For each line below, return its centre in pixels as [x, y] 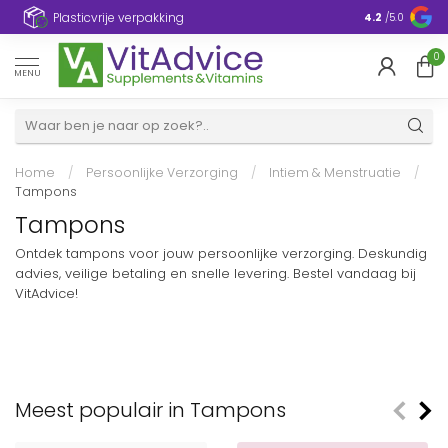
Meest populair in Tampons [150, 409]
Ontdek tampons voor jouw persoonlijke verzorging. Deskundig [221, 253]
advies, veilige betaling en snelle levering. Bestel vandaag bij [215, 273]
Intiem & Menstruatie [335, 172]
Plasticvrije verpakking [118, 17]
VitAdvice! [46, 293]
